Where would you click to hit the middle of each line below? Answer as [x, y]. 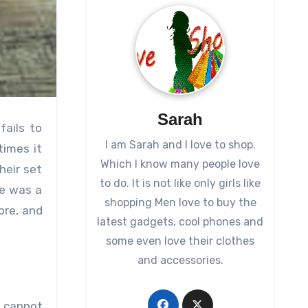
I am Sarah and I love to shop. [180, 145]
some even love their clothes [180, 241]
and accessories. [180, 261]
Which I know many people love [180, 164]
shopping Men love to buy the [180, 203]
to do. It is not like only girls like [180, 184]
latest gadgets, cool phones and [180, 222]
